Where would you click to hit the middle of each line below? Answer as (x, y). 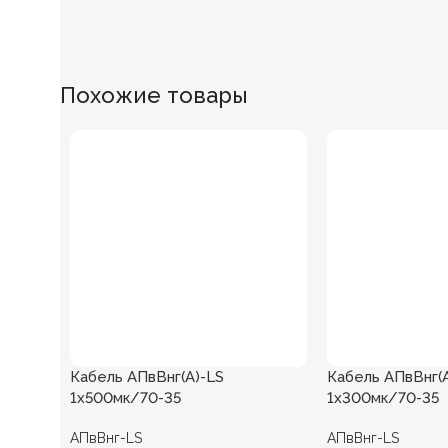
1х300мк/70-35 (382, 397)
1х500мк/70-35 (125, 397)
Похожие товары (154, 95)
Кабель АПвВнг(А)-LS (147, 376)
